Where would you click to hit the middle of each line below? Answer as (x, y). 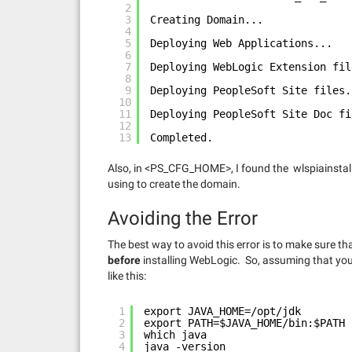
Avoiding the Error (183, 218)
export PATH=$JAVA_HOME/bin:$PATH (244, 323)
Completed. (181, 137)
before (124, 260)
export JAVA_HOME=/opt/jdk (222, 311)
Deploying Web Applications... (241, 43)
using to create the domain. (174, 184)
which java (175, 335)
